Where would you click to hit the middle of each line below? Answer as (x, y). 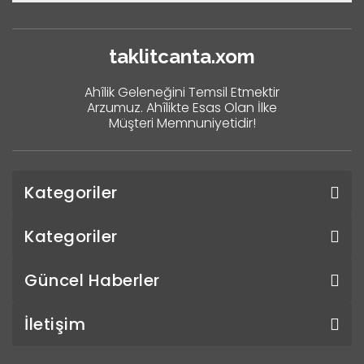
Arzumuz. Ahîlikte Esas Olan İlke (182, 107)
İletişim (55, 324)
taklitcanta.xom (182, 56)
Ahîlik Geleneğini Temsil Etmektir (182, 92)
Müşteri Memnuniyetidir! (182, 123)
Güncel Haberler (92, 280)
